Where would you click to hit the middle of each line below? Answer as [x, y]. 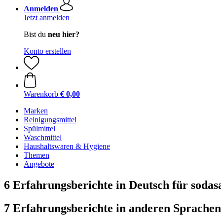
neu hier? [64, 34]
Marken [36, 111]
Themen [37, 155]
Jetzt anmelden [47, 18]
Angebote [39, 164]
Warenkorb [41, 94]
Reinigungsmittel [50, 120]
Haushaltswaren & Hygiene [67, 146]
